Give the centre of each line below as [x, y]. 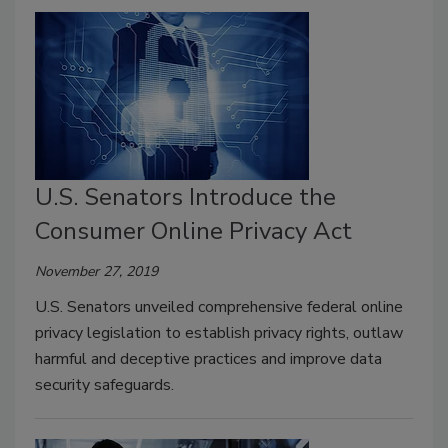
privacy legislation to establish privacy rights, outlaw [219, 332]
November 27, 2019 [96, 271]
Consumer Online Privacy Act [193, 230]
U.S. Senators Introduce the [185, 196]
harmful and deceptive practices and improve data [208, 358]
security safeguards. [104, 384]
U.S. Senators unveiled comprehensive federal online [219, 306]
